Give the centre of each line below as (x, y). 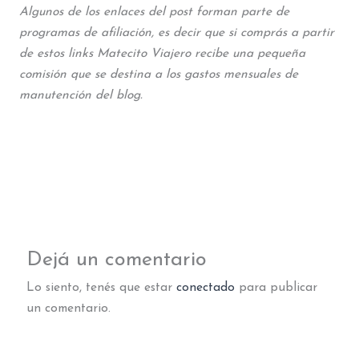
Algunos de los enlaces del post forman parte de (154, 12)
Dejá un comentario (117, 260)
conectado (206, 287)
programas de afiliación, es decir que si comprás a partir (176, 33)
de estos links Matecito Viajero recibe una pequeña (162, 54)
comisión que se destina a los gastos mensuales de (158, 75)
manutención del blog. (81, 96)
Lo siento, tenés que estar (102, 287)
